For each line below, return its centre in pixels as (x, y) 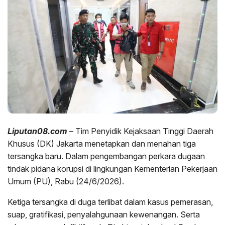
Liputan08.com (37, 131)
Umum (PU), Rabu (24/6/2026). (66, 182)
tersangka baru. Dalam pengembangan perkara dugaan (106, 156)
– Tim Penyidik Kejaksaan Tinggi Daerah (140, 131)
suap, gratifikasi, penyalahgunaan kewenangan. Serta (104, 215)
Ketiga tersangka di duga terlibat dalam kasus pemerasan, (110, 202)
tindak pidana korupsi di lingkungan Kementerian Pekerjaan (113, 169)
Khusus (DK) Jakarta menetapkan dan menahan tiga (102, 144)
